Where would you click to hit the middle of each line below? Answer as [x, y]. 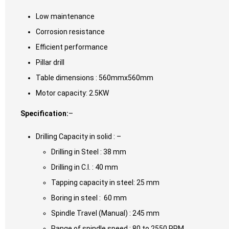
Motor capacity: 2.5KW [72, 93]
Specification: [44, 114]
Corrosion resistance [70, 32]
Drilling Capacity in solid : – [78, 137]
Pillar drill [50, 63]
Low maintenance [65, 17]
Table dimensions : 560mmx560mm [95, 78]
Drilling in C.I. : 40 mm [85, 167]
